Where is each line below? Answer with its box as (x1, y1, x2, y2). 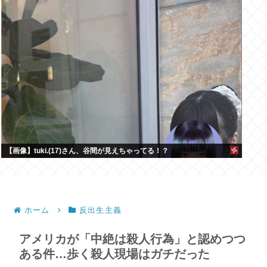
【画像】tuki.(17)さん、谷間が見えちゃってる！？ (5, 147, 169, 156)
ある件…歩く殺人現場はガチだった (19, 247, 210, 261)
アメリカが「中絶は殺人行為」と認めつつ (19, 232, 246, 246)
